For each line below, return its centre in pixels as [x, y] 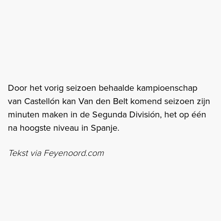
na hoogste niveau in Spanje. [64, 128]
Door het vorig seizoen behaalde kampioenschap [103, 88]
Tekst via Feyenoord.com [56, 153]
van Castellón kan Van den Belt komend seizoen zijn [109, 101]
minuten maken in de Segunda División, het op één [107, 114]
